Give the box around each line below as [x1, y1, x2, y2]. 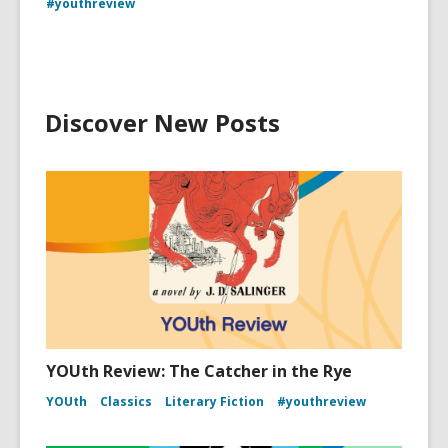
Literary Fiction [165, 393, 264, 410]
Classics [100, 393, 152, 410]
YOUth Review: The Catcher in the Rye [46, 360, 352, 382]
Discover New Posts [45, 106, 280, 139]
